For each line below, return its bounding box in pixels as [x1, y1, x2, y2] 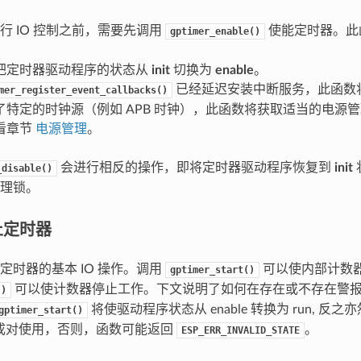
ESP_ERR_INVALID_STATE [180, 324, 300, 336]
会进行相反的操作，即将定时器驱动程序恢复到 [56, 160, 334, 174]
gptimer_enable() [169, 25, 260, 37]
